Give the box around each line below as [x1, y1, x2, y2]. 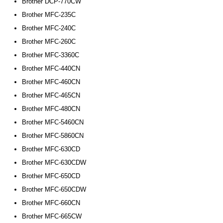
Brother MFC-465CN [21, 92, 80, 99]
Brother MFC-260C [21, 38, 76, 45]
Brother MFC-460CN [21, 78, 80, 86]
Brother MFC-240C [21, 24, 76, 32]
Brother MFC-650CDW [21, 186, 86, 193]
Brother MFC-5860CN [21, 132, 84, 139]
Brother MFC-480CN [21, 105, 80, 112]
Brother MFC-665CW [21, 213, 82, 220]
